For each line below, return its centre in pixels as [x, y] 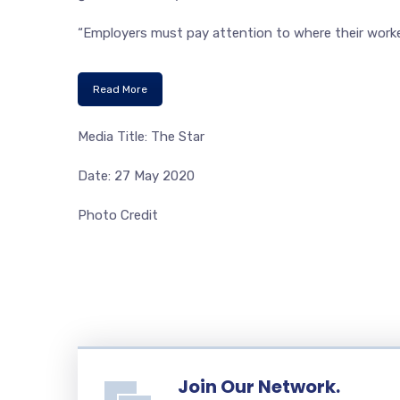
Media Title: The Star [141, 137]
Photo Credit [118, 215]
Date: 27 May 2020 [136, 176]
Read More [120, 89]
